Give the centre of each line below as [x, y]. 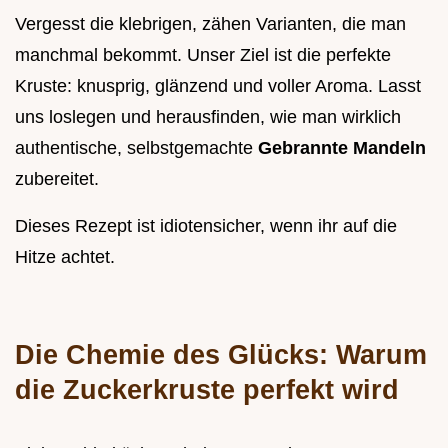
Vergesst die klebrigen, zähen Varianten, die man [210, 24]
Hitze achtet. [65, 257]
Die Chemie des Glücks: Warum [221, 355]
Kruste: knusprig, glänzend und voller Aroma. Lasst [218, 86]
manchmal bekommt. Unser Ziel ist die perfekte [203, 55]
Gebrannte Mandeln [342, 148]
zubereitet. [57, 179]
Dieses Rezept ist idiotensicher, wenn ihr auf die [206, 226]
